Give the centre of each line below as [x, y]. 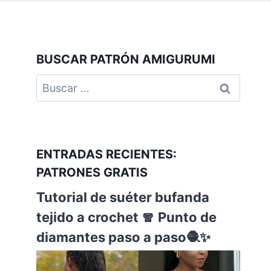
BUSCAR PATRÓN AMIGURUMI [126, 60]
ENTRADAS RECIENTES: [107, 154]
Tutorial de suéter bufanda [123, 197]
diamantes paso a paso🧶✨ [124, 237]
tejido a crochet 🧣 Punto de [127, 217]
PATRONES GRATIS [92, 172]
